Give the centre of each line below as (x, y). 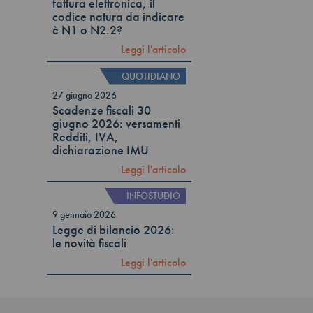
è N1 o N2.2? (88, 30)
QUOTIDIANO (151, 76)
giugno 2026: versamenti (117, 123)
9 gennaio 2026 (85, 215)
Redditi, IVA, (86, 137)
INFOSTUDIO (154, 196)
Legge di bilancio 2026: (114, 230)
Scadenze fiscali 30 (102, 110)
